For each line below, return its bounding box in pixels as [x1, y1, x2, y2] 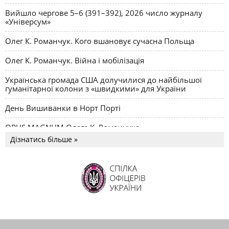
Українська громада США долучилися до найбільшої [5, 75, 202, 85]
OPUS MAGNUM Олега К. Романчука [5, 122, 140, 133]
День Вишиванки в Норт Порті [5, 103, 121, 113]
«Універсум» [5, 16, 51, 27]
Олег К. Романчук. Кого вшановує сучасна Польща [5, 36, 194, 47]
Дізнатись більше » [10, 134, 78, 145]
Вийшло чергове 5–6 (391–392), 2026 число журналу [5, 8, 202, 18]
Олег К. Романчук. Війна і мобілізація [5, 55, 144, 66]
